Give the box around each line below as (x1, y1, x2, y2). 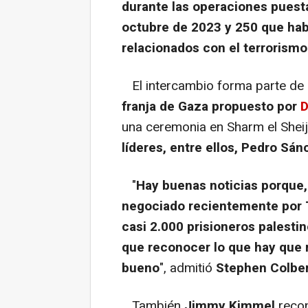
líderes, (122, 137, 166, 157)
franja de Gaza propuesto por (122, 96, 300, 116)
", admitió (159, 258, 216, 278)
